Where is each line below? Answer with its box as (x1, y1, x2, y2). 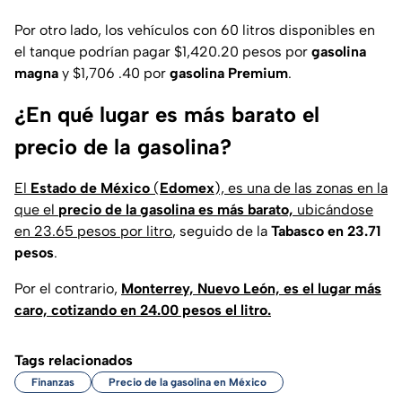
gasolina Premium (166, 65, 288, 83)
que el (14, 201, 58, 219)
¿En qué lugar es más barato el (14, 101, 319, 128)
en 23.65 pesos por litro (14, 223, 172, 240)
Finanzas (31, 376, 74, 389)
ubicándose (293, 201, 373, 219)
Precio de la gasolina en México (109, 376, 267, 389)
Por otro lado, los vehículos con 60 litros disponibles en (14, 22, 375, 39)
